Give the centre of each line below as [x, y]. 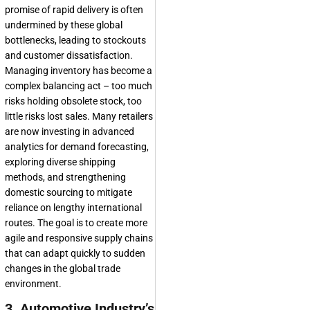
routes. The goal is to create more [76, 223]
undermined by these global [64, 25]
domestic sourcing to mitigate [69, 193]
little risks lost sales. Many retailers [79, 117]
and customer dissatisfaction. [69, 56]
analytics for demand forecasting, [77, 147]
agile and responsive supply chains [79, 238]
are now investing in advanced [70, 132]
